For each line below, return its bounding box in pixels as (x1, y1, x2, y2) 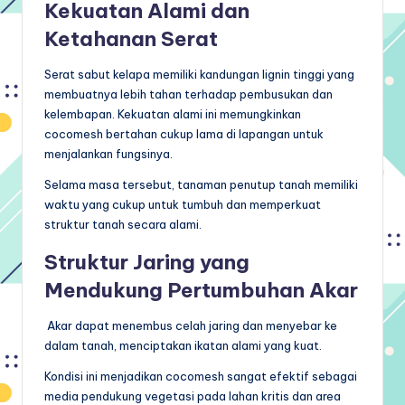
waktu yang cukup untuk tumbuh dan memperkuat (44, 196, 321, 212)
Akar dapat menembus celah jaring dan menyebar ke (44, 317, 337, 333)
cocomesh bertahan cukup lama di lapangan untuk (44, 126, 324, 141)
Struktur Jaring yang (44, 249, 250, 275)
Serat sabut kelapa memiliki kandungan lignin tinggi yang (44, 66, 354, 81)
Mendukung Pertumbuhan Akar (44, 277, 358, 303)
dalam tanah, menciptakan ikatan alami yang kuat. (44, 337, 322, 353)
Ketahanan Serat (44, 25, 218, 52)
